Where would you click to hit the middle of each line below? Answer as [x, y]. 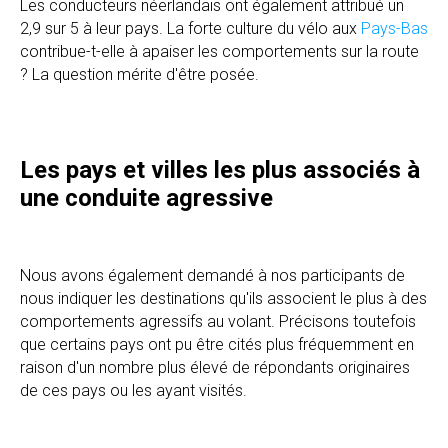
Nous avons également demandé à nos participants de [212, 275]
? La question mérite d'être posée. [139, 74]
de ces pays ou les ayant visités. [133, 390]
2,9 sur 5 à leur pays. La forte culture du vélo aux [190, 28]
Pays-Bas [394, 28]
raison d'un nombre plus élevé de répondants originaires [215, 367]
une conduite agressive [146, 197]
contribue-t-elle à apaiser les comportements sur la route [219, 51]
